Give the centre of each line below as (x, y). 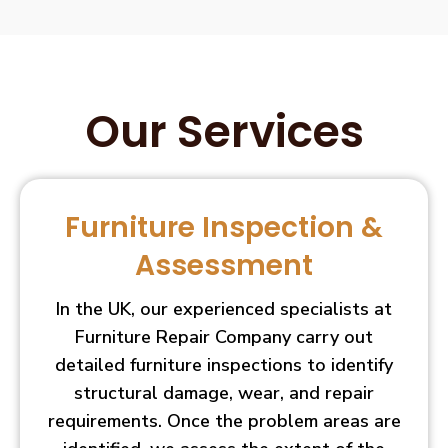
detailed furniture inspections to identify (224, 364)
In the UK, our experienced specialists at (224, 308)
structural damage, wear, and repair (224, 392)
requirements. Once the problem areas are (224, 420)
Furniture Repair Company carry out (224, 336)
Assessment (224, 265)
